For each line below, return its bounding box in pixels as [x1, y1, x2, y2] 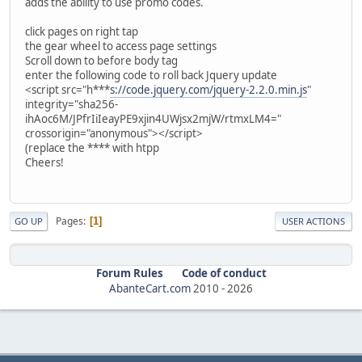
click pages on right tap [25, 23, 138, 39]
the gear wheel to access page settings [25, 38, 217, 53]
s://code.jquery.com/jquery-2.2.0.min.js [110, 82, 307, 97]
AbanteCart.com [109, 281, 191, 297]
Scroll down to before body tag [25, 53, 178, 68]
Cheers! [25, 154, 64, 170]
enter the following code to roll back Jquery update [25, 67, 277, 82]
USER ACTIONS [282, 215, 345, 228]
